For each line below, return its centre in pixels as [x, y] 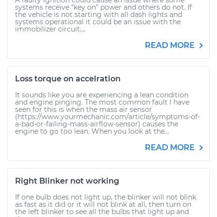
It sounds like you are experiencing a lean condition [102, 95]
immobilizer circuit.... [50, 29]
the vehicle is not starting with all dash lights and [99, 15]
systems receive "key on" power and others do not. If [103, 7]
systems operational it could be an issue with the [98, 22]
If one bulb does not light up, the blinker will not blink [106, 197]
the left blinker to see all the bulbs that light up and [102, 212]
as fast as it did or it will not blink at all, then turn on [103, 204]
